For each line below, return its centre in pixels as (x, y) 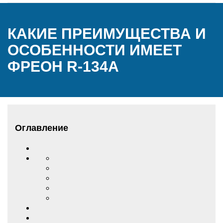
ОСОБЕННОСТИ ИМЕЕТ (95, 50)
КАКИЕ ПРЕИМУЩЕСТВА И (107, 34)
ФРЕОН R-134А (63, 66)
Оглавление (42, 128)
